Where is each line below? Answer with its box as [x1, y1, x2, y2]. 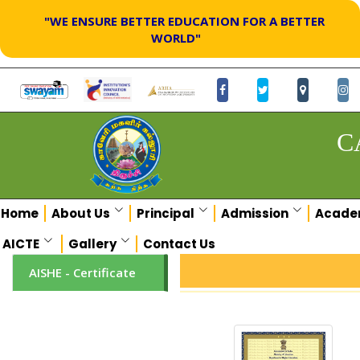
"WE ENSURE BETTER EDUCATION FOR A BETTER [43, 12, 325, 28]
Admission [220, 205, 288, 223]
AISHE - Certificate [29, 264, 136, 281]
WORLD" [150, 29, 201, 45]
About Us [51, 205, 110, 223]
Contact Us [143, 235, 216, 252]
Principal [136, 205, 194, 223]
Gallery [68, 235, 117, 252]
